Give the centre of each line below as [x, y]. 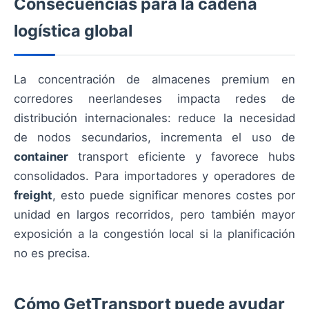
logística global [73, 31]
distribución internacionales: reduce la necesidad [154, 118]
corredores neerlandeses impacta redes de [154, 99]
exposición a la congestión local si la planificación [154, 234]
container [41, 157]
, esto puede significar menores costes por [174, 196]
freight [33, 196]
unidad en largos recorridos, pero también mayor [154, 215]
